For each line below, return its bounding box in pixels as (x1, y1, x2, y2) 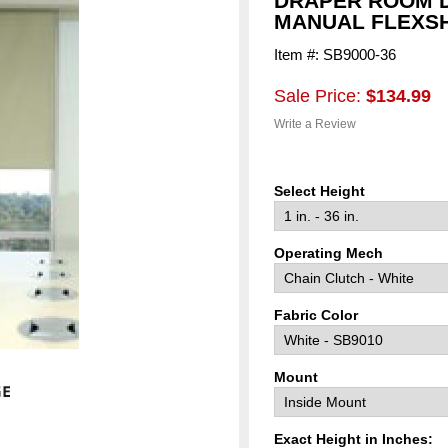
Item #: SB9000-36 (274, 46, 396, 63)
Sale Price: (274, 86, 366, 106)
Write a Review (274, 117, 356, 131)
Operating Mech (274, 245, 387, 261)
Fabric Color (274, 307, 362, 323)
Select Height (274, 183, 369, 199)
